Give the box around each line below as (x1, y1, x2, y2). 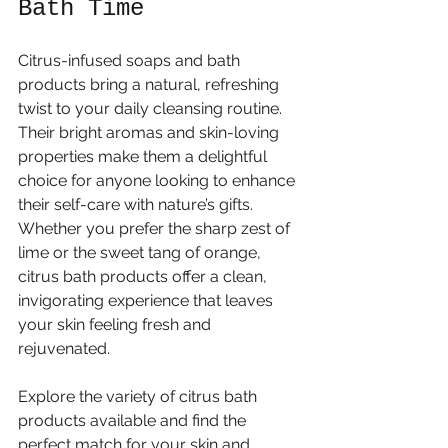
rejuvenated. (18, 338, 110, 358)
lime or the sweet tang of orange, (18, 242, 265, 262)
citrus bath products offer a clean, (18, 266, 271, 286)
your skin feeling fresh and (18, 314, 215, 334)
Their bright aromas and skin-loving (18, 122, 283, 142)
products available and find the (18, 410, 250, 430)
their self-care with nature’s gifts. (18, 194, 257, 214)
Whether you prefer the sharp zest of (18, 218, 294, 238)
